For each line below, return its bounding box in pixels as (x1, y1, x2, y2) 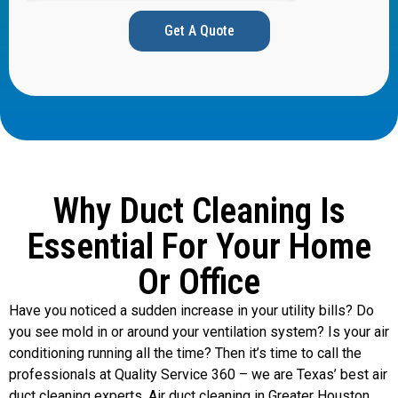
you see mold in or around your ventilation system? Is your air (9, 323, 389, 341)
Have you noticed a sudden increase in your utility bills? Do (9, 302, 374, 320)
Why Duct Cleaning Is (52, 190, 346, 233)
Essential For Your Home (27, 226, 371, 268)
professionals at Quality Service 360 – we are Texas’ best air (9, 366, 387, 384)
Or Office (138, 261, 260, 304)
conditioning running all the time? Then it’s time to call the (9, 345, 362, 362)
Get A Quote (163, 22, 235, 40)
